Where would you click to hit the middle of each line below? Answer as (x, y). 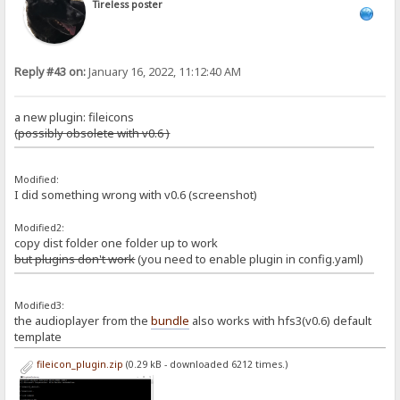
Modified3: (40, 305)
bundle (171, 320)
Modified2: (40, 227)
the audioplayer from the (83, 320)
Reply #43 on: (50, 71)
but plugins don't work (75, 258)
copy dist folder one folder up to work (117, 242)
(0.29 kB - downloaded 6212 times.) (205, 364)
